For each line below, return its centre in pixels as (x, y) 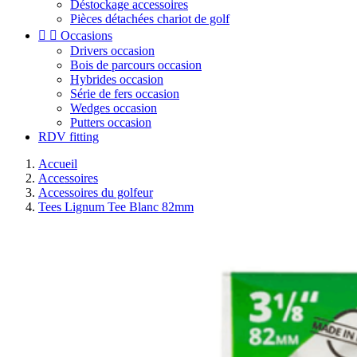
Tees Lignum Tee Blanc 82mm (116, 207)
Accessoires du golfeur (96, 192)
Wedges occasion (114, 108)
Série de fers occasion (125, 94)
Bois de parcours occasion (136, 65)
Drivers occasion (112, 51)
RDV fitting (69, 137)
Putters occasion (111, 122)
